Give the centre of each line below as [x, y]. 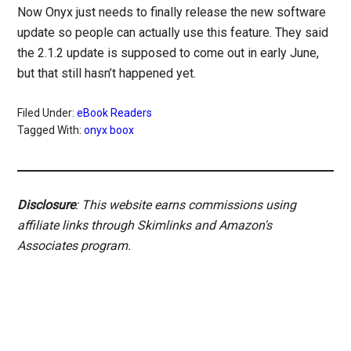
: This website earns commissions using [186, 205]
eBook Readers [115, 113]
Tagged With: [51, 130]
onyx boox [109, 130]
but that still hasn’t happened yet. [107, 74]
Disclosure [47, 205]
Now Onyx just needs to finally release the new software [172, 13]
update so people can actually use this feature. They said [173, 33]
